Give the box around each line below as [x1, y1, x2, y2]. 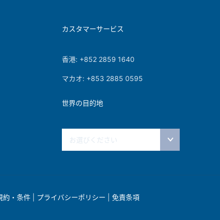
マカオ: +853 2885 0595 [61, 74, 143, 82]
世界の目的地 [61, 99, 103, 107]
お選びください [69, 136, 117, 144]
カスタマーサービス [61, 25, 124, 33]
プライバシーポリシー [36, 193, 106, 201]
